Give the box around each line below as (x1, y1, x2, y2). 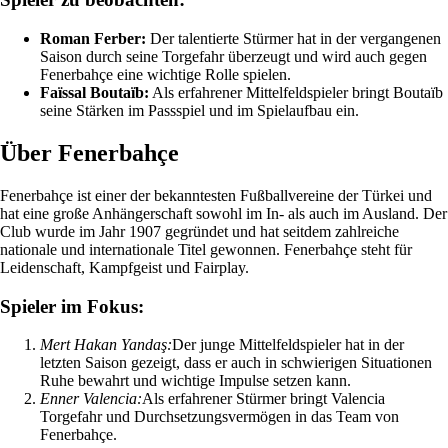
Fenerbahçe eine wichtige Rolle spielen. (40, 66, 291, 84)
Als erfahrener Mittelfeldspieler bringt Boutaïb (149, 84, 443, 102)
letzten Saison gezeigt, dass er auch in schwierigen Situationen (40, 354, 432, 372)
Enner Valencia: (40, 390, 142, 408)
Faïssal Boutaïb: (40, 84, 149, 102)
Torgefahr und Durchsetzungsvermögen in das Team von (40, 408, 399, 426)
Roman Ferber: (40, 30, 146, 48)
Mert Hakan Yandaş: (40, 336, 172, 354)
